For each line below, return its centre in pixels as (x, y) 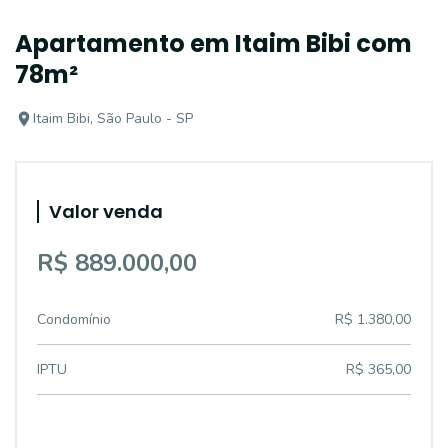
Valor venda (106, 211)
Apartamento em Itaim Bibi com (213, 43)
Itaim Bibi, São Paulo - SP (113, 118)
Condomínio (74, 319)
